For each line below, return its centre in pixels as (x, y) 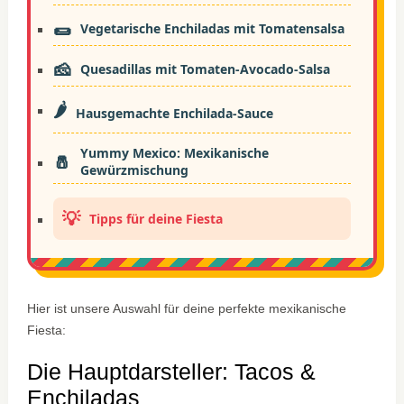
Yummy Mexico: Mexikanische (175, 153)
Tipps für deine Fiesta (156, 219)
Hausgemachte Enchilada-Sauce (175, 113)
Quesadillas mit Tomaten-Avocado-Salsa (206, 69)
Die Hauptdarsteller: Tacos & (172, 372)
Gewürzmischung (135, 170)
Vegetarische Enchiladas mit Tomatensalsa (213, 29)
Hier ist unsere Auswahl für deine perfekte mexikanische (187, 309)
